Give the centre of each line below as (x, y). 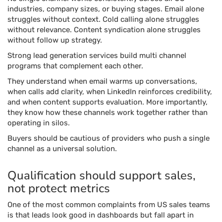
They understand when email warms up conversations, (102, 81)
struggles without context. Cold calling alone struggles (103, 19)
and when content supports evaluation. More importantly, (108, 102)
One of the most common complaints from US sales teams (109, 205)
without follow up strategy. (55, 40)
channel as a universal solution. (62, 149)
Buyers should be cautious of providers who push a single (109, 138)
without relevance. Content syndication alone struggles (104, 30)
